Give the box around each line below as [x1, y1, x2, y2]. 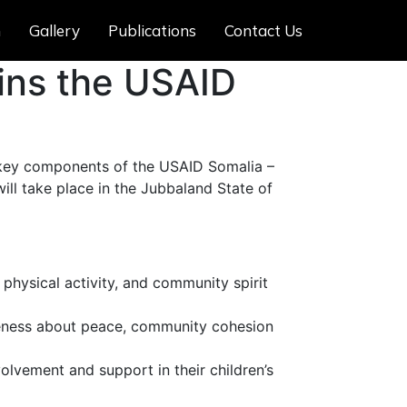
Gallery [28, 21, 80, 40]
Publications [107, 21, 196, 40]
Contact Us [223, 21, 303, 40]
